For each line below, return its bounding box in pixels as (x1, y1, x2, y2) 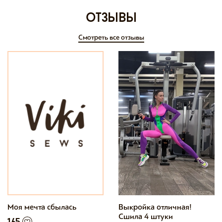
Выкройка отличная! (118, 202, 192, 212)
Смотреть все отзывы (78, 33, 144, 42)
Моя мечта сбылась (7, 202, 76, 212)
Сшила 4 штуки (118, 212, 173, 221)
